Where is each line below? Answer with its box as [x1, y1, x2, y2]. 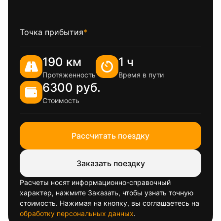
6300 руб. [42, 80, 101, 95]
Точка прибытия [20, 27, 83, 37]
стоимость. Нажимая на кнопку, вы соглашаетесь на [20, 199, 199, 207]
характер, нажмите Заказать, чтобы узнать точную [20, 188, 193, 197]
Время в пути [118, 71, 164, 79]
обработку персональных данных [20, 209, 134, 218]
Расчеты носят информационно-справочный [20, 178, 171, 186]
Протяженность [42, 71, 96, 79]
